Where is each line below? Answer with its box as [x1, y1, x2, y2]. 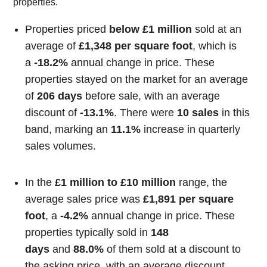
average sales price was [25, 193, 144, 205]
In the [25, 176, 55, 188]
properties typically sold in [25, 226, 151, 238]
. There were [114, 107, 178, 119]
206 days [37, 90, 83, 103]
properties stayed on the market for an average [25, 73, 249, 86]
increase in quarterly [141, 123, 241, 136]
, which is [193, 40, 237, 52]
